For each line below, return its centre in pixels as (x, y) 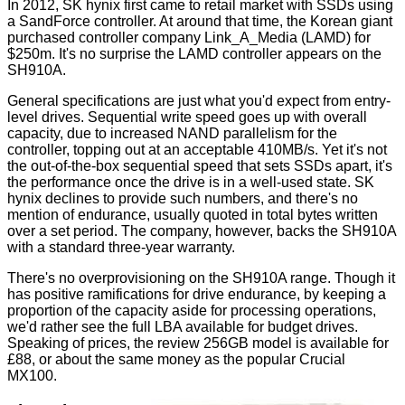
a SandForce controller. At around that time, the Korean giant (200, 21)
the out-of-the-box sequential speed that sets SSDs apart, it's (200, 165)
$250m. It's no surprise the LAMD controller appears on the (194, 53)
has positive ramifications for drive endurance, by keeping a (197, 294)
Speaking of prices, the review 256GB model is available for (198, 343)
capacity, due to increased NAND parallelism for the (172, 133)
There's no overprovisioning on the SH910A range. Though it (201, 278)
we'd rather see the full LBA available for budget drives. (183, 326)
